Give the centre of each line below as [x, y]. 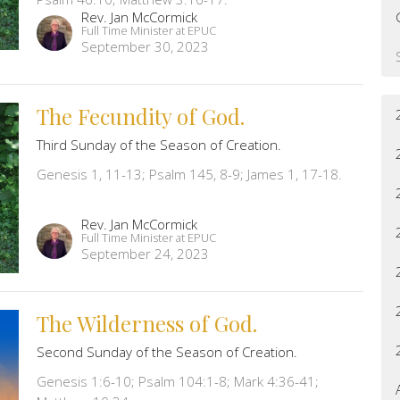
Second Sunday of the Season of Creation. [167, 352]
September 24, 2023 [145, 254]
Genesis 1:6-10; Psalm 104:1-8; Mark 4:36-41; [177, 382]
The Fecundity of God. [140, 116]
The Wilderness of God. [146, 324]
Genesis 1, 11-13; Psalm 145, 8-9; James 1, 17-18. [189, 174]
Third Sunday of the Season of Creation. [158, 144]
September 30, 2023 [145, 46]
